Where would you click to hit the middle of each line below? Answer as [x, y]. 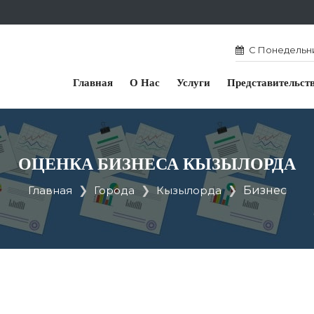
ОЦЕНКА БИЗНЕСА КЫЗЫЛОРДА [157, 164]
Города [114, 190]
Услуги [193, 83]
